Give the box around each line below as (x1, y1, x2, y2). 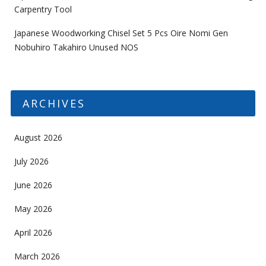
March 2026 (14, 250, 60, 262)
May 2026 (14, 202, 52, 214)
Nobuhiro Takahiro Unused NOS (14, 41, 138, 53)
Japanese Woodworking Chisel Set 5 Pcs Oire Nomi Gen (14, 27, 228, 39)
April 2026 (14, 226, 52, 238)
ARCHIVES (22, 96, 85, 110)
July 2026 (14, 155, 49, 167)
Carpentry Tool (14, 3, 72, 15)
